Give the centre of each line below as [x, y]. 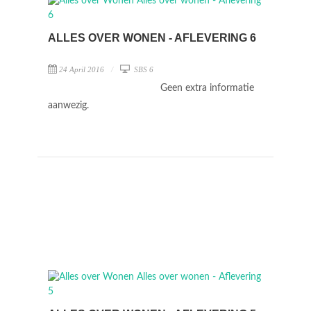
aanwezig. [68, 106]
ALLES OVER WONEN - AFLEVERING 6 [152, 38]
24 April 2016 [82, 69]
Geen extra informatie [207, 88]
